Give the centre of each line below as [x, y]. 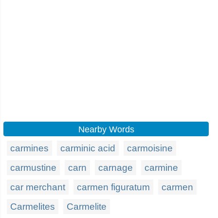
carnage [116, 168]
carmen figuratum [113, 187]
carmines [29, 148]
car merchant [38, 187]
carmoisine [150, 148]
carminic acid [88, 148]
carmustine [33, 168]
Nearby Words [106, 129]
